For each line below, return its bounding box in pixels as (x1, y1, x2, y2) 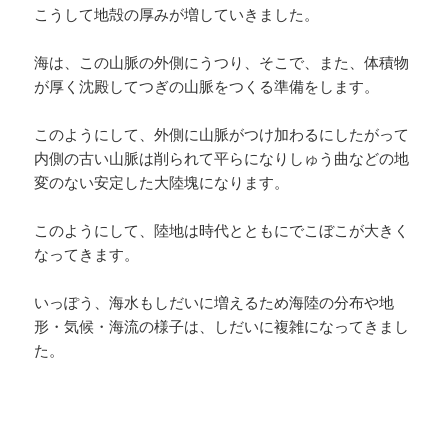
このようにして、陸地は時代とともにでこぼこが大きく (34, 219, 410, 240)
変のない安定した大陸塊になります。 (34, 171, 290, 192)
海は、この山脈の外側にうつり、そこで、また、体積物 (34, 51, 410, 72)
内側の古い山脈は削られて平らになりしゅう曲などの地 (34, 147, 410, 168)
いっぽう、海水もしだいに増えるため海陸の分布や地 (34, 291, 395, 312)
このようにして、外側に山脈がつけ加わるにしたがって (34, 123, 410, 144)
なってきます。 (34, 243, 140, 264)
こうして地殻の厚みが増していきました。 (34, 3, 320, 24)
